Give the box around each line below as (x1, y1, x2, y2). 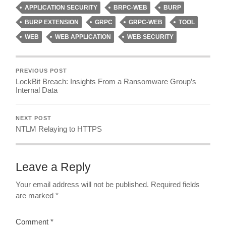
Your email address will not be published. (16, 180, 149, 189)
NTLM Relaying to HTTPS (16, 125, 102, 134)
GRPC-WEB (129, 19, 163, 26)
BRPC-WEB (114, 4, 148, 12)
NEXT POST (16, 115, 52, 122)
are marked (16, 191, 56, 200)
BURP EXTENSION (25, 19, 79, 26)
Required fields (151, 180, 200, 189)
